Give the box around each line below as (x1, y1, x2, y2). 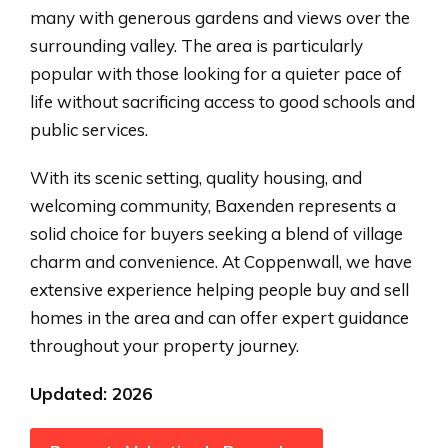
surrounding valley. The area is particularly (30, 35, 363, 57)
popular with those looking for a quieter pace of (30, 63, 402, 85)
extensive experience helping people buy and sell (30, 279, 409, 301)
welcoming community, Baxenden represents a (30, 195, 396, 217)
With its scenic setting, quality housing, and (30, 167, 362, 189)
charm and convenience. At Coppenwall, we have (30, 251, 412, 273)
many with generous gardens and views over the (30, 7, 410, 29)
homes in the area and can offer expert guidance (30, 307, 409, 329)
